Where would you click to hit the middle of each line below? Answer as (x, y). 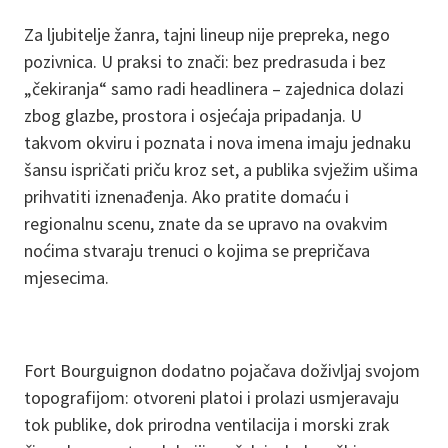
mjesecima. (66, 277)
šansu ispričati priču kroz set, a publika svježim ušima (221, 169)
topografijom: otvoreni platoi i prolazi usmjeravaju (211, 397)
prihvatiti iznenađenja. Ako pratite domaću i (186, 196)
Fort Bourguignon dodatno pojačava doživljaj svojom (222, 370)
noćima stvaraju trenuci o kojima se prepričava (197, 250)
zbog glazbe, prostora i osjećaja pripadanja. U (193, 115)
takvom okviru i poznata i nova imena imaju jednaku (217, 142)
